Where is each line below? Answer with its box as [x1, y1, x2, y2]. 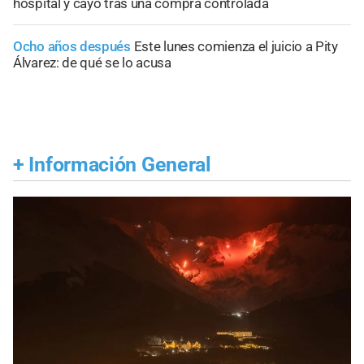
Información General [28, 152, 211, 176]
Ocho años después [13, 37, 131, 54]
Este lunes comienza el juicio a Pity [133, 37, 338, 54]
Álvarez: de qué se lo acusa [13, 54, 171, 71]
